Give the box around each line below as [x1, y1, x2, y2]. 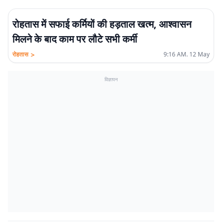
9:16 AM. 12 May [164, 50, 210, 58]
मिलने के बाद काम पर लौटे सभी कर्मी [12, 32, 137, 46]
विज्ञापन [104, 76, 118, 83]
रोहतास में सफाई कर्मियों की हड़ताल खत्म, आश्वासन [12, 17, 191, 31]
